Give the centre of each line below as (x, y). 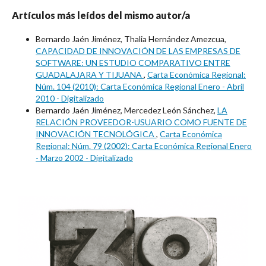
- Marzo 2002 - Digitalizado (84, 157)
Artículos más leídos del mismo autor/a (101, 15)
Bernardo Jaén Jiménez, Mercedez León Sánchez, (126, 110)
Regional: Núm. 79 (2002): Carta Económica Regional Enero (144, 145)
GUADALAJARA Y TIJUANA (90, 74)
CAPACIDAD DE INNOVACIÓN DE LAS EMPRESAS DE (138, 50)
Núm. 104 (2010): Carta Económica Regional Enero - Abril (140, 86)
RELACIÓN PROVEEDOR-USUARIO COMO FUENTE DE (141, 122)
